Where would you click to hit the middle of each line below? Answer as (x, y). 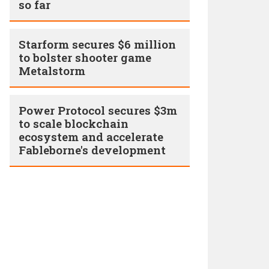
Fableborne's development (92, 150)
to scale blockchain (74, 123)
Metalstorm (52, 71)
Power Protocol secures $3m (98, 110)
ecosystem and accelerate (91, 137)
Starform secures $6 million (97, 44)
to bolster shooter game (85, 57)
